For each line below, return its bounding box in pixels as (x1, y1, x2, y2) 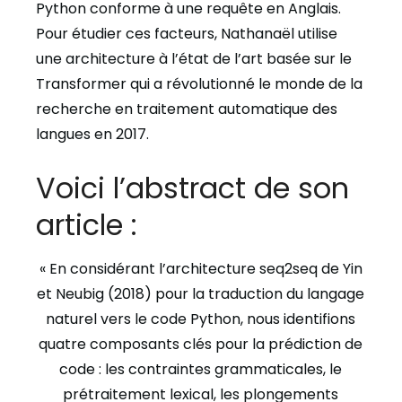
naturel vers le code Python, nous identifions (46, 309, 356, 329)
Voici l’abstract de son (36, 168, 349, 208)
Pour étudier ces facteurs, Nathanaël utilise (36, 23, 337, 44)
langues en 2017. (36, 124, 149, 144)
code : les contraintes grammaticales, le (59, 359, 343, 380)
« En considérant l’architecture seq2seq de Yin (39, 258, 363, 279)
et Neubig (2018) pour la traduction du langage (37, 284, 365, 304)
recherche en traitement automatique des (36, 99, 337, 119)
